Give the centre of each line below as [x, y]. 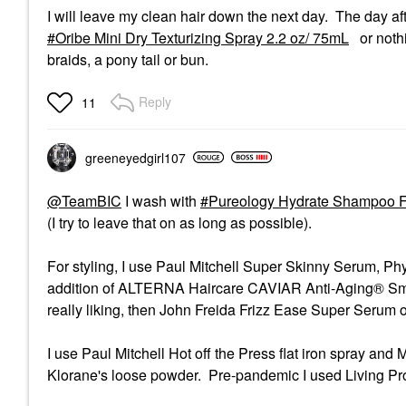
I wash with [161, 200]
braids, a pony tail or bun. [128, 59]
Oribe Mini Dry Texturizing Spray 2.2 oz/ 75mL [202, 37]
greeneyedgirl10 [132, 157]
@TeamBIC [84, 200]
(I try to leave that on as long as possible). [179, 222]
